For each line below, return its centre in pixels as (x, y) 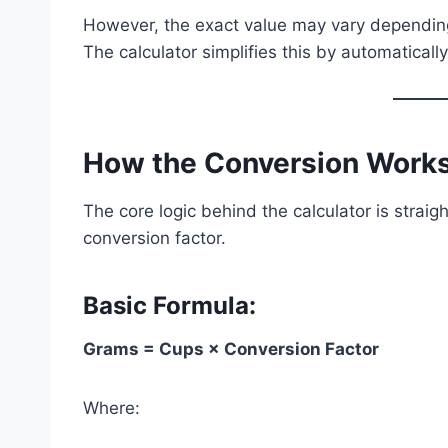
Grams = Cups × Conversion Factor (231, 348)
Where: (111, 407)
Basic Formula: (169, 305)
